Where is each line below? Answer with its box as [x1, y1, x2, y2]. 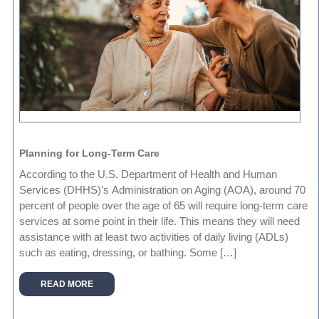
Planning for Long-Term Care [19, 147, 160, 159]
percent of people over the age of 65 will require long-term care [19, 199, 308, 211]
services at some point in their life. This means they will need [19, 214, 300, 227]
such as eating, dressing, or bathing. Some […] [19, 246, 237, 258]
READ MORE [41, 278, 94, 289]
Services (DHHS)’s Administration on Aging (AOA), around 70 [19, 183, 306, 196]
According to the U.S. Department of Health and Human [19, 167, 278, 180]
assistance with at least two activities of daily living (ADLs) [19, 230, 289, 243]
